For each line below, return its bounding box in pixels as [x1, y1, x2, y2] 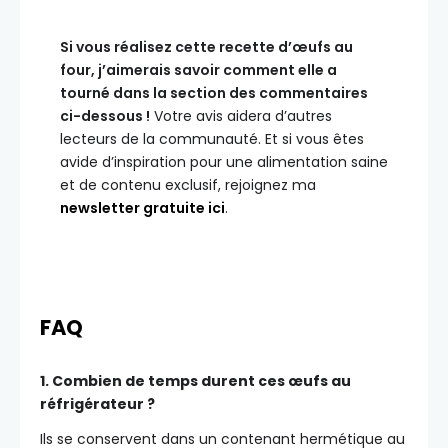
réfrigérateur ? [40, 394, 155, 415]
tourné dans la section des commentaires [60, 83, 368, 104]
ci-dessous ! [60, 106, 150, 127]
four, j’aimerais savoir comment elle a [60, 60, 337, 81]
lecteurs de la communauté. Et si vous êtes [60, 129, 364, 150]
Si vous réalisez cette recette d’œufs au [60, 37, 353, 58]
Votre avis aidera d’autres [150, 106, 332, 127]
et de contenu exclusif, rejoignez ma [60, 175, 316, 196]
